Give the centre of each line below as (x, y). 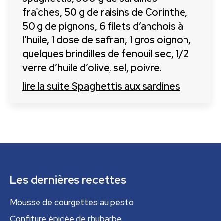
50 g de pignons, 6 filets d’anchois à (103, 26)
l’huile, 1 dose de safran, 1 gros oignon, (107, 40)
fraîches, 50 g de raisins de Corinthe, (105, 12)
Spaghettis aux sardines (125, 86)
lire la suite (46, 86)
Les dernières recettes (68, 180)
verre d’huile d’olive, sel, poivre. (92, 68)
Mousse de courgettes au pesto (72, 202)
